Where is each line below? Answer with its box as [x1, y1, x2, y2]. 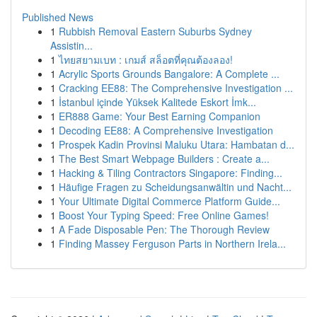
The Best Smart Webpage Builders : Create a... [59, 151, 270, 166]
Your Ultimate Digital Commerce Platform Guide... [59, 194, 280, 208]
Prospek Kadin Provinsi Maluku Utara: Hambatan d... [59, 137, 294, 151]
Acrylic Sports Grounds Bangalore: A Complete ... [59, 67, 279, 81]
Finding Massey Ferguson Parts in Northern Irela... [59, 236, 286, 250]
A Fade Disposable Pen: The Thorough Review [59, 222, 270, 236]
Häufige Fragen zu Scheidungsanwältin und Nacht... [59, 180, 292, 194]
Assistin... [50, 38, 93, 52]
